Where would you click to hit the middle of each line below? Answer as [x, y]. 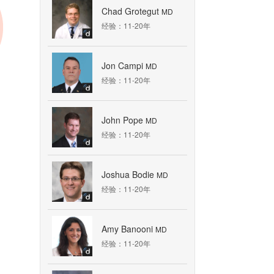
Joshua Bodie [129, 174]
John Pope [124, 120]
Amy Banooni [128, 228]
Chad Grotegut [131, 11]
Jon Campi [124, 65]
